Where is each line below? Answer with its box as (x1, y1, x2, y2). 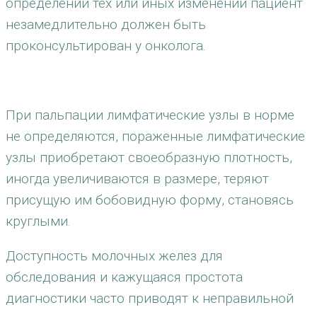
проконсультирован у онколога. (6, 38, 206, 54)
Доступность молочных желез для (6, 248, 223, 264)
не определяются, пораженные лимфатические (6, 128, 305, 144)
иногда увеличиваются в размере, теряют (6, 171, 269, 187)
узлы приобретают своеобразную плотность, (6, 149, 292, 166)
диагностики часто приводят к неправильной (6, 290, 294, 306)
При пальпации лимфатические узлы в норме (6, 107, 294, 123)
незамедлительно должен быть (6, 16, 206, 33)
